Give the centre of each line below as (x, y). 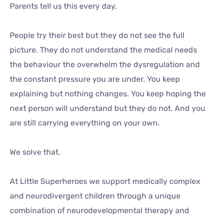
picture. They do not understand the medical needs (103, 50)
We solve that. (35, 152)
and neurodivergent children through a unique (95, 196)
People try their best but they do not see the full (97, 35)
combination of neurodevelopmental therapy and (100, 210)
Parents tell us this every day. (63, 6)
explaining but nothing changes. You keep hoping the (108, 94)
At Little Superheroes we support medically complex (105, 181)
